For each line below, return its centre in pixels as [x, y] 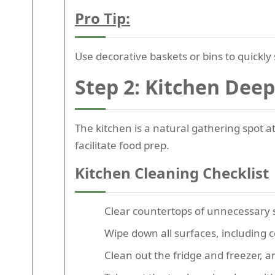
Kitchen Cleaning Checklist [172, 172]
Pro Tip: [103, 18]
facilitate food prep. [122, 145]
